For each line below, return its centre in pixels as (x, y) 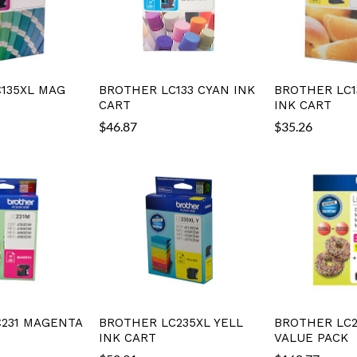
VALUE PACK (311, 337)
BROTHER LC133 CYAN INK (177, 90)
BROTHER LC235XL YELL (171, 322)
